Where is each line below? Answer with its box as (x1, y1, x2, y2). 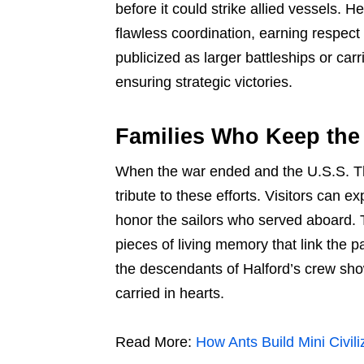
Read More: (115, 334, 196, 351)
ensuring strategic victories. (115, 74, 292, 91)
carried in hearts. (115, 285, 224, 302)
